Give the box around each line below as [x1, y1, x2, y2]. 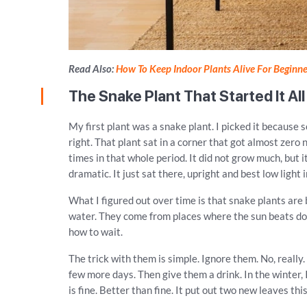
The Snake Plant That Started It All [69, 87, 306, 105]
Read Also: [69, 62, 116, 75]
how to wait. [69, 225, 123, 238]
